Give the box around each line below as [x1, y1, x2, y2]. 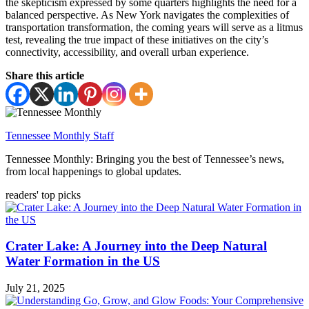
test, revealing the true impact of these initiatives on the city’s [6, 33, 268, 46]
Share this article [6, 69, 84, 81]
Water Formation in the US [6, 254, 160, 269]
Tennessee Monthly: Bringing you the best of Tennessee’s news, [6, 152, 284, 165]
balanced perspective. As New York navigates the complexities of [6, 8, 289, 21]
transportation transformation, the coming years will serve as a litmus [6, 21, 303, 33]
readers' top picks [6, 188, 81, 201]
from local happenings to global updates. [6, 165, 181, 177]
